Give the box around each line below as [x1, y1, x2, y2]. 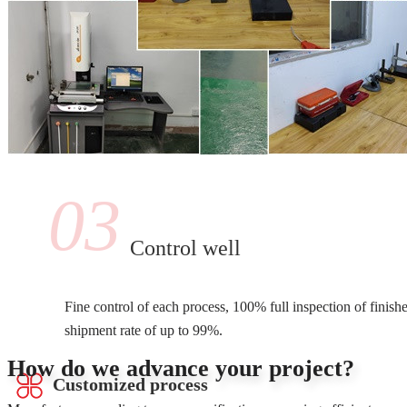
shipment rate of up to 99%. [65, 322, 223, 338]
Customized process [53, 373, 208, 394]
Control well [130, 235, 241, 260]
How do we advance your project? [7, 354, 354, 382]
